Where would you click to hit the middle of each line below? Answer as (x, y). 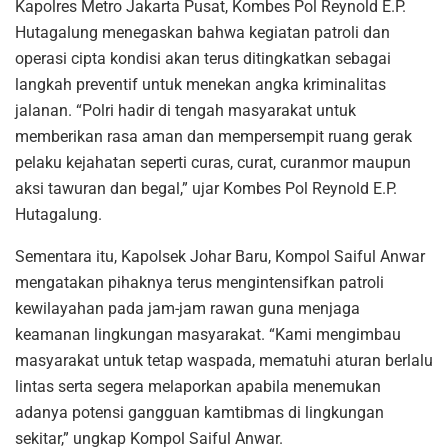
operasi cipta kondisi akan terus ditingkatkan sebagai (203, 58)
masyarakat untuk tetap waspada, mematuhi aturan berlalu (224, 360)
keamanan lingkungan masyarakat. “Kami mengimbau (208, 334)
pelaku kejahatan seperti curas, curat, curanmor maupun (213, 162)
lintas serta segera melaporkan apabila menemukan (198, 386)
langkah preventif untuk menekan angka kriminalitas (200, 84)
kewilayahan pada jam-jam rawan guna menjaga (187, 308)
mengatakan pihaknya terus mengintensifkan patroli (199, 282)
